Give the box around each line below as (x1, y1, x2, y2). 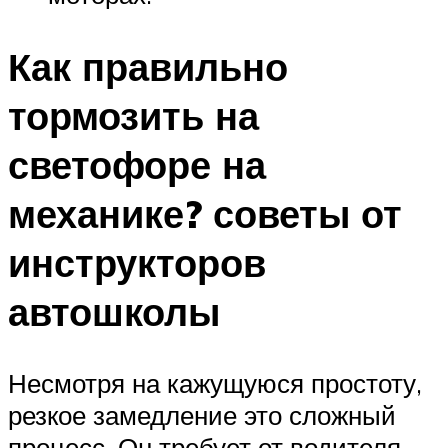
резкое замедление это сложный (8, 399, 396, 432)
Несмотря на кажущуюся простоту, (8, 367, 422, 400)
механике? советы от (8, 188, 402, 238)
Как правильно (8, 41, 288, 91)
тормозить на (8, 90, 259, 140)
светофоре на (8, 139, 266, 189)
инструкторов (8, 237, 266, 287)
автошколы (8, 286, 220, 336)
